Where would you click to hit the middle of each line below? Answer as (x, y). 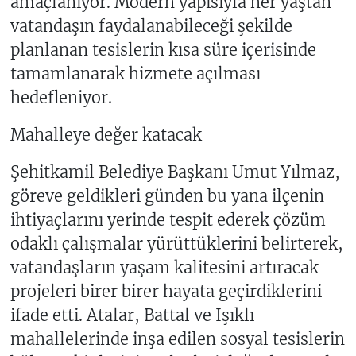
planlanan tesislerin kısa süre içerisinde (163, 50)
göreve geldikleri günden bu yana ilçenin (167, 196)
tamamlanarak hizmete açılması (135, 74)
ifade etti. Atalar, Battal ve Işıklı (132, 315)
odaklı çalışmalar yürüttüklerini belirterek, (176, 244)
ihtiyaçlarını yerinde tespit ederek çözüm (168, 220)
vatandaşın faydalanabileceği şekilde (151, 26)
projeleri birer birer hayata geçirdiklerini (166, 292)
